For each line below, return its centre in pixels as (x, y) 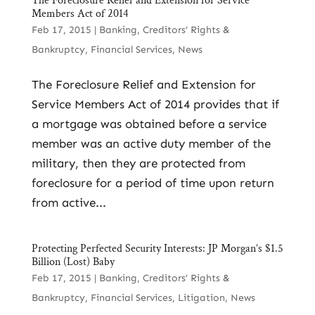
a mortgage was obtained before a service (149, 124)
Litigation (201, 298)
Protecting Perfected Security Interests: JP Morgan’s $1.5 (157, 249)
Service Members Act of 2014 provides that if (155, 104)
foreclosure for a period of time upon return (153, 183)
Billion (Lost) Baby (73, 262)
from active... (69, 202)
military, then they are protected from (138, 163)
